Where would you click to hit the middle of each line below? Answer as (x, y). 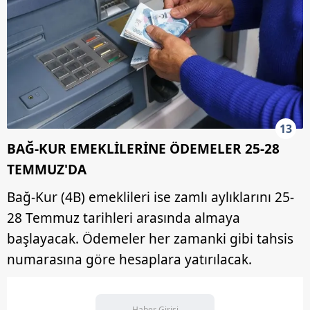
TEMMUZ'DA (47, 169)
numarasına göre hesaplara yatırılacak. (129, 259)
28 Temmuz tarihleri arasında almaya (124, 218)
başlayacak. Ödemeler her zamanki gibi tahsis (150, 238)
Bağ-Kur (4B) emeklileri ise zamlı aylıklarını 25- (151, 197)
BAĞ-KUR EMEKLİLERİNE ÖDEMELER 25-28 (143, 148)
